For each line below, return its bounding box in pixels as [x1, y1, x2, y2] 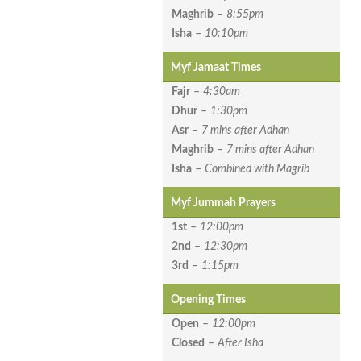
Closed [172, 338, 205, 350]
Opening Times [171, 294, 246, 306]
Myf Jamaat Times [171, 62, 261, 74]
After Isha [218, 338, 263, 350]
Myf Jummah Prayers [171, 197, 276, 210]
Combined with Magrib [205, 164, 309, 176]
